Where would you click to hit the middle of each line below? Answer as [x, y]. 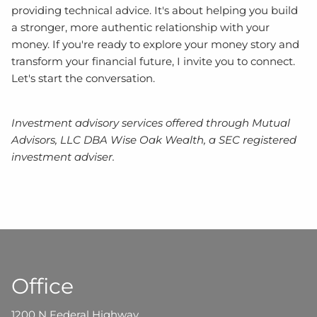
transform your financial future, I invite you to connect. [154, 61]
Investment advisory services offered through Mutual [151, 122]
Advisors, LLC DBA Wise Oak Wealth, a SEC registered [154, 139]
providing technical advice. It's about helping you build [155, 10]
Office [43, 286]
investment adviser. [63, 156]
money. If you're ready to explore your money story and [156, 44]
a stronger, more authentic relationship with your [141, 27]
